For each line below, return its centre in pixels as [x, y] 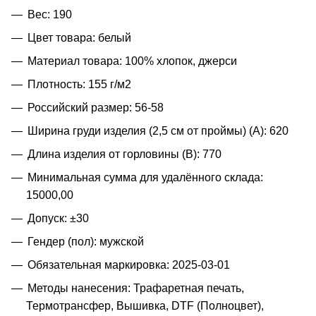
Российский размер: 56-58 [96, 107]
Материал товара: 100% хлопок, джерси [132, 61]
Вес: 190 [50, 14]
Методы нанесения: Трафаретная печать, [136, 288]
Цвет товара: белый [79, 37]
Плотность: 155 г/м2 [79, 84]
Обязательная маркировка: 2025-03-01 [129, 265]
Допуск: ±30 [58, 218]
